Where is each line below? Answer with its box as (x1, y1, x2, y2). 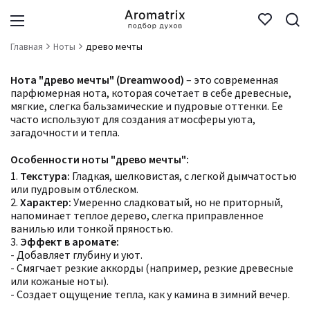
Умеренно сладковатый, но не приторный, (71, 195, 283, 209)
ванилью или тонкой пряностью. (10, 221, 173, 235)
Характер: (20, 195, 71, 209)
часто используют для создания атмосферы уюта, (10, 112, 255, 126)
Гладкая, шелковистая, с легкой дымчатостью (70, 169, 297, 183)
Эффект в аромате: (20, 235, 119, 248)
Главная (10, 40, 43, 53)
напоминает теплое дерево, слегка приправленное (10, 208, 264, 222)
